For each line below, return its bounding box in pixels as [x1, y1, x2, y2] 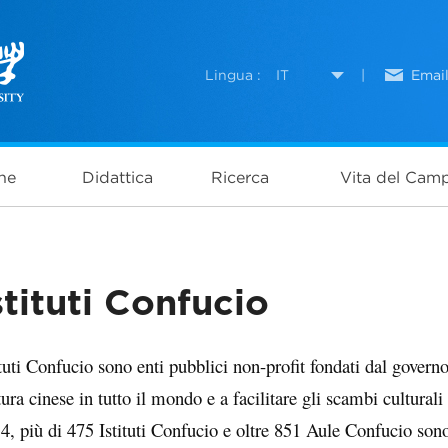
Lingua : [205, 67, 261, 83]
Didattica [82, 168, 153, 186]
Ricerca [210, 168, 269, 186]
